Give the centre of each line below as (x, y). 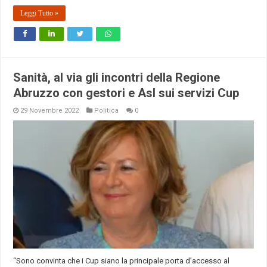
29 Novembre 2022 (50, 111)
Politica (107, 111)
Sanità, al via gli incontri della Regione (117, 78)
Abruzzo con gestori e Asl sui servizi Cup (126, 93)
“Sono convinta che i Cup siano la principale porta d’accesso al (122, 260)
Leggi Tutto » (40, 13)
